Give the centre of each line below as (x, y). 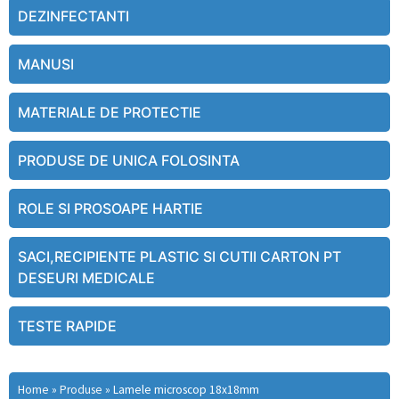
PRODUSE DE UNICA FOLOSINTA (129, 161)
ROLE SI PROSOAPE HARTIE (110, 209)
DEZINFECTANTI (73, 16)
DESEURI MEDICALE (86, 278)
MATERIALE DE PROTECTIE (110, 113)
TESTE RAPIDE (67, 326)
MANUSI (46, 65)
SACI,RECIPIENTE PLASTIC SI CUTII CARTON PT (179, 257)
